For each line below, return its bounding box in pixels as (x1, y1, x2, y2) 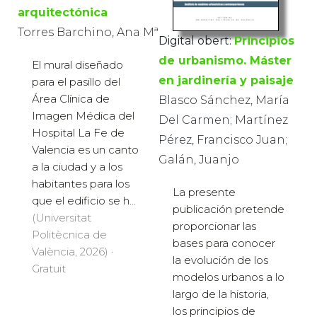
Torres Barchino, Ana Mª (18, 25, 158, 40)
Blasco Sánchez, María (158, 93, 289, 107)
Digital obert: (158, 33, 231, 47)
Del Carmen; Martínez (158, 113, 288, 127)
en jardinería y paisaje (158, 73, 294, 87)
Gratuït (32, 262, 66, 276)
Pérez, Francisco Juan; (158, 132, 287, 146)
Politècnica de (32, 228, 107, 242)
